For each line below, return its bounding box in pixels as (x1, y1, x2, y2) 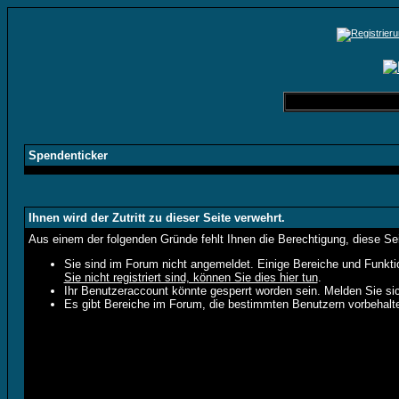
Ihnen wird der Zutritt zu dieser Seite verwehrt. (28, 211, 285, 224)
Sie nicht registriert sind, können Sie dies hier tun (63, 271, 318, 284)
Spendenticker (28, 149, 108, 162)
